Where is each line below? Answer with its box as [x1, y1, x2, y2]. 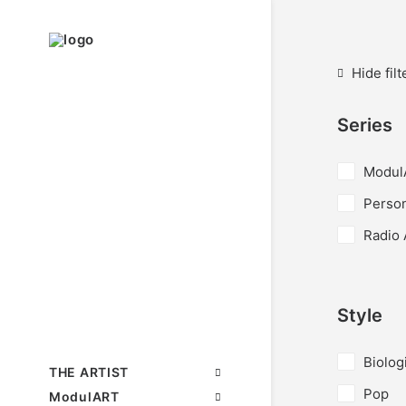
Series [337, 114, 392, 136]
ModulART [49, 389, 120, 404]
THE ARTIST [49, 364, 129, 380]
